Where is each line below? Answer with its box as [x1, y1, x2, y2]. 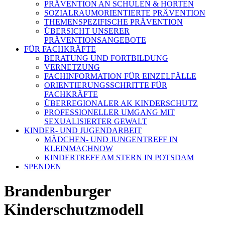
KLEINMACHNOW [44, 144, 113, 153]
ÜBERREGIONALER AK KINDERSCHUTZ [44, 99, 198, 107]
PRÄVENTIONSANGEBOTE [44, 36, 146, 44]
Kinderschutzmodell [4, 200, 144, 219]
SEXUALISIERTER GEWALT [44, 117, 147, 126]
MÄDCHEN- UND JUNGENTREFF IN [44, 135, 178, 144]
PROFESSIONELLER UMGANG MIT [44, 108, 175, 117]
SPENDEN [24, 162, 61, 171]
